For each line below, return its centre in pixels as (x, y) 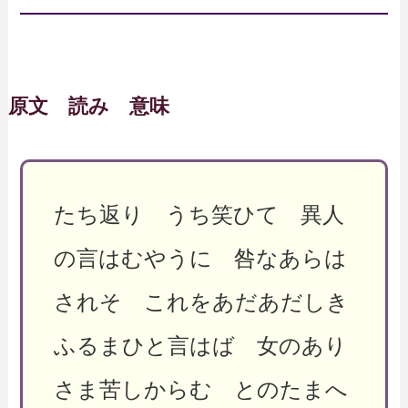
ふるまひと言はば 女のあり (200, 345)
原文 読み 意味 (88, 106)
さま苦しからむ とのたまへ (200, 389)
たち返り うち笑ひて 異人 (199, 214)
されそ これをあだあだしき (201, 301)
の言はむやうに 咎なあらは (200, 258)
